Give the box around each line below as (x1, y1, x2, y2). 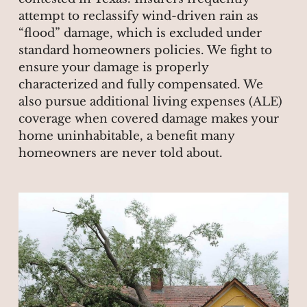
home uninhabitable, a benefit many (18, 129, 234, 144)
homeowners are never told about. (18, 146, 223, 161)
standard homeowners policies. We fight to (18, 43, 272, 58)
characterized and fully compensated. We (18, 77, 263, 93)
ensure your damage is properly (18, 60, 208, 75)
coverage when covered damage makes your (18, 112, 279, 127)
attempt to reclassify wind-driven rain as (18, 9, 258, 24)
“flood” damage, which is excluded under (18, 26, 262, 41)
